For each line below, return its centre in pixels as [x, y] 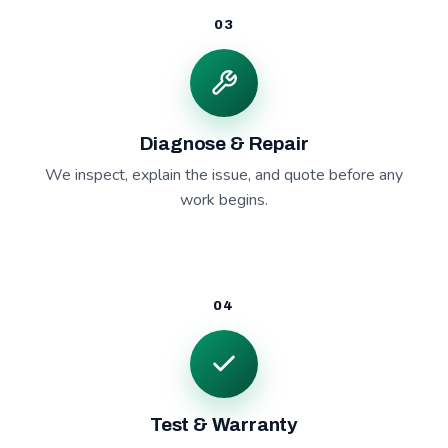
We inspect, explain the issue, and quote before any [224, 175]
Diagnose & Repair [224, 143]
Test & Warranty [224, 424]
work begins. [224, 200]
